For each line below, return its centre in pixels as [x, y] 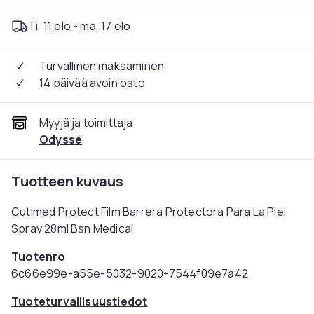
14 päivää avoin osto [92, 83]
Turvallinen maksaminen [102, 66]
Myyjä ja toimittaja [86, 123]
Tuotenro [39, 257]
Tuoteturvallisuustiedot [80, 301]
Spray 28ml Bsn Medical [73, 228]
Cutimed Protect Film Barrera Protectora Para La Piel [149, 212]
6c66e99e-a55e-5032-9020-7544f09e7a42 [130, 273]
